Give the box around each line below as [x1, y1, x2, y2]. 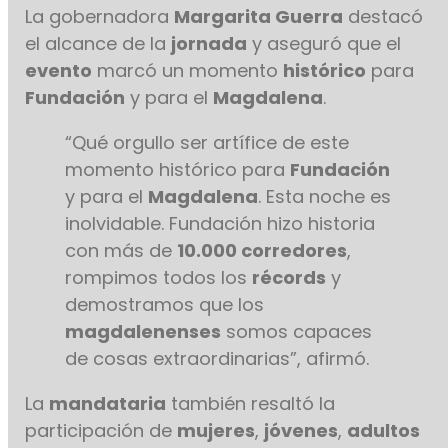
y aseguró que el [247, 30, 402, 56]
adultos [347, 417, 421, 443]
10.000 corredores [177, 237, 348, 263]
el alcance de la [25, 30, 172, 56]
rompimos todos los [65, 264, 253, 290]
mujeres [177, 417, 256, 443]
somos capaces [221, 318, 373, 344]
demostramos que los [65, 291, 265, 317]
